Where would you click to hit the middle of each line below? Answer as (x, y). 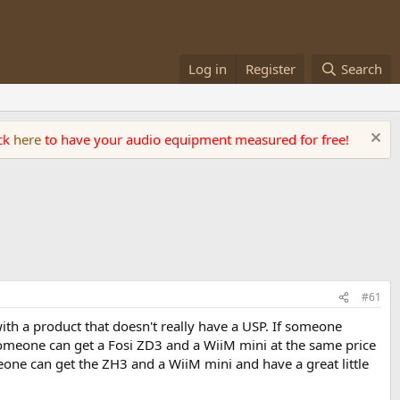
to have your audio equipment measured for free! (197, 139)
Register (271, 69)
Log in (208, 69)
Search (362, 69)
